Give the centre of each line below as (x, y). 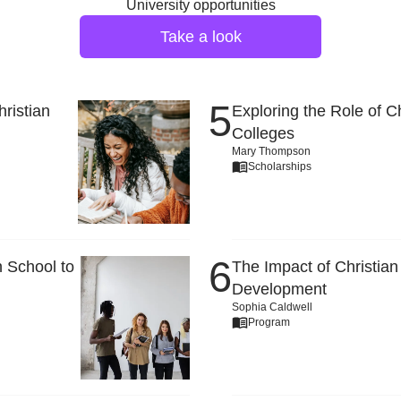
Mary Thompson (271, 151)
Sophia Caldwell (272, 307)
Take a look (200, 37)
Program (269, 322)
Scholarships (280, 166)
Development (279, 289)
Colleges (263, 133)
